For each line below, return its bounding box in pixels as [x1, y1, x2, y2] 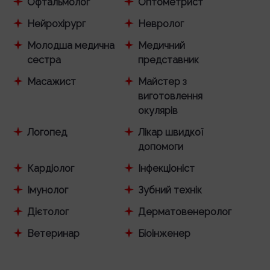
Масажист [27, 76, 76, 87]
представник [137, 54, 199, 66]
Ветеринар [27, 228, 80, 239]
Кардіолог [27, 163, 74, 174]
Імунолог [27, 184, 68, 196]
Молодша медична [27, 40, 115, 51]
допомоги [137, 141, 183, 152]
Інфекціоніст [137, 163, 195, 174]
